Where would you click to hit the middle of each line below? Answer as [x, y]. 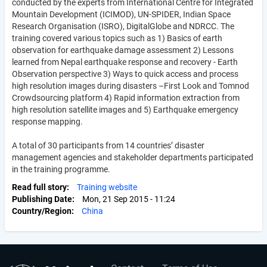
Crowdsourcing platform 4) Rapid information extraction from [126, 97]
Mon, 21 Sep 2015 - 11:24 [129, 199]
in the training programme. [61, 169]
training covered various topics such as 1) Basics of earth [117, 38]
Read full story [39, 187]
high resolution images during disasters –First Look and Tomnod [131, 86]
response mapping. [47, 121]
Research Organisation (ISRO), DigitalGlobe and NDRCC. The [123, 26]
